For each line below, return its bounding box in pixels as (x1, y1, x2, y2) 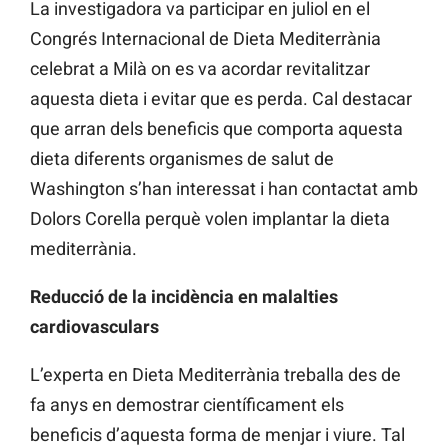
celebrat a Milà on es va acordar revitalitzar (30, 58, 370, 80)
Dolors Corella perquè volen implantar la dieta (30, 208, 390, 230)
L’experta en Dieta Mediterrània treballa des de (30, 364, 401, 386)
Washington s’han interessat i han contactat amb (30, 178, 418, 200)
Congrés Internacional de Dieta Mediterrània (30, 28, 381, 50)
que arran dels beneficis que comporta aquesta (30, 118, 403, 140)
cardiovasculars (30, 316, 159, 338)
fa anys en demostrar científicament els (30, 394, 344, 416)
